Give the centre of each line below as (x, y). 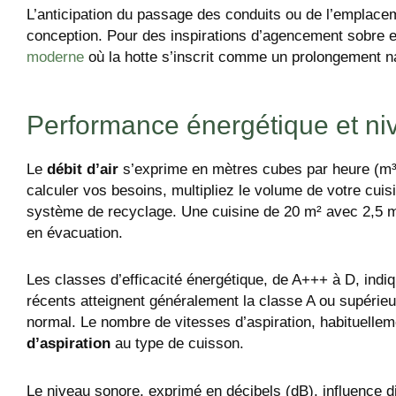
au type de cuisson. (177, 344)
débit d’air (83, 169)
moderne (55, 57)
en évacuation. (75, 232)
